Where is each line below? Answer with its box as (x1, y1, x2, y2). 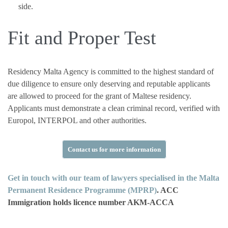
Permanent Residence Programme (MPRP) (8, 185, 157, 194)
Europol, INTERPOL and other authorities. (8, 116, 147, 125)
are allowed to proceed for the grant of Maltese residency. (8, 91, 191, 100)
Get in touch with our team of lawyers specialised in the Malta (8, 173, 219, 182)
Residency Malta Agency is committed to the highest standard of (8, 67, 214, 76)
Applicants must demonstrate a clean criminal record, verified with (8, 103, 220, 112)
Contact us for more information (67, 145, 161, 153)
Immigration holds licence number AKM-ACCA (8, 197, 174, 207)
